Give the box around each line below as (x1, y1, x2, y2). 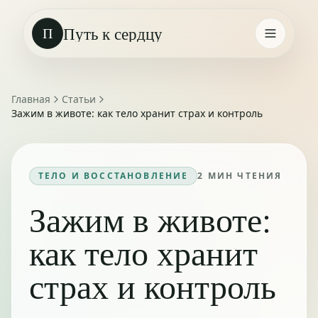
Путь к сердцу (63, 22, 163, 45)
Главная (11, 92, 50, 106)
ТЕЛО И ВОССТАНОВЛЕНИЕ (38, 170, 189, 182)
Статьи (62, 92, 96, 106)
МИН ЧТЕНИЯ (204, 170, 283, 182)
